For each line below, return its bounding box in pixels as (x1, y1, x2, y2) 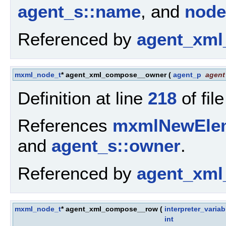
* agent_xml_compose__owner (61, 71, 166, 79)
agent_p (173, 71, 201, 79)
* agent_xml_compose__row (61, 205, 158, 213)
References (18, 116, 112, 136)
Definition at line (18, 88, 148, 108)
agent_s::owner (51, 136, 181, 156)
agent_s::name (18, 2, 141, 22)
